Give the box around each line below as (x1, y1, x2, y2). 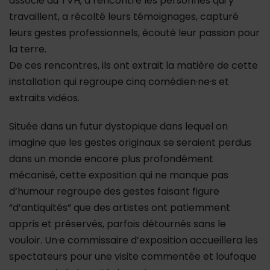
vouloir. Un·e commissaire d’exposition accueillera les (9, 233, 258, 247)
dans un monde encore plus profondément (9, 151, 213, 166)
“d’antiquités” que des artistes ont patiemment (9, 200, 230, 215)
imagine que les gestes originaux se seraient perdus (9, 135, 251, 149)
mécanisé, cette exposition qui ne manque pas (9, 168, 228, 182)
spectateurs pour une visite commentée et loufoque (9, 249, 257, 263)
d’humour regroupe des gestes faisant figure (9, 184, 219, 198)
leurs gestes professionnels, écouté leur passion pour (9, 25, 260, 40)
